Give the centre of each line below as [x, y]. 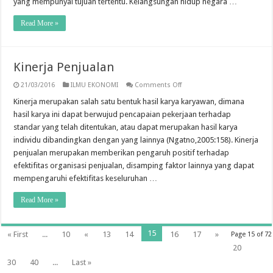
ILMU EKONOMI [95, 85]
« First [18, 234]
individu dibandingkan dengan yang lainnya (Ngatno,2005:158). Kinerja [136, 140]
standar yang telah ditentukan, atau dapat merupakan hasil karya [126, 127]
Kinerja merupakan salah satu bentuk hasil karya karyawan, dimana [129, 101]
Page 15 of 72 [251, 234]
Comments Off [158, 85]
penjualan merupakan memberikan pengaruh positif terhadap [122, 153]
